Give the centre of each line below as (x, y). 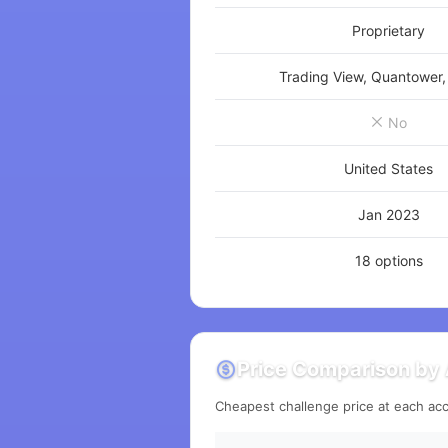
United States (389, 168)
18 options (388, 260)
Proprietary (389, 30)
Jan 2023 (388, 214)
